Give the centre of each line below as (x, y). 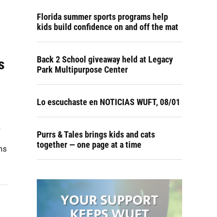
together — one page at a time (89, 145)
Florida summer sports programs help (102, 17)
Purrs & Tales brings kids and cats (96, 134)
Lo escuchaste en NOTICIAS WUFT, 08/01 (108, 102)
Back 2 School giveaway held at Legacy (105, 59)
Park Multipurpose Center (82, 70)
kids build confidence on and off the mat (108, 27)
